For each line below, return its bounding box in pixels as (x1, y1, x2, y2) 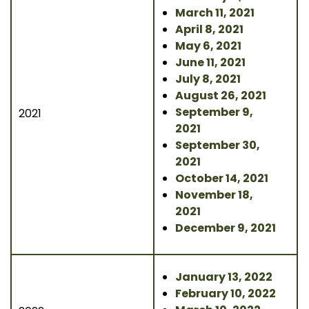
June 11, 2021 (175, 54, 246, 70)
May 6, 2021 (175, 38, 241, 54)
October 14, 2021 (175, 170, 268, 186)
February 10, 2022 (175, 286, 276, 301)
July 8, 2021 (175, 71, 241, 87)
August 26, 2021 (175, 88, 266, 103)
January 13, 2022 (175, 269, 272, 285)
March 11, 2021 (175, 5, 255, 21)
